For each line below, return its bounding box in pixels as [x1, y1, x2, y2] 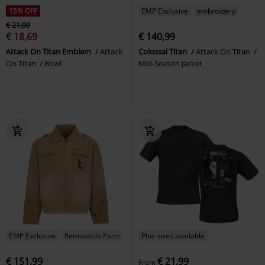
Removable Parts [64, 230, 120, 241]
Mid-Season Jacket [138, 57, 202, 69]
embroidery [197, 5, 235, 16]
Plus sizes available [141, 230, 205, 241]
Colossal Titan [138, 46, 189, 57]
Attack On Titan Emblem [6, 46, 93, 57]
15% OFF [9, 5, 37, 16]
